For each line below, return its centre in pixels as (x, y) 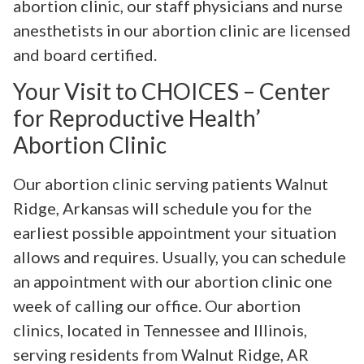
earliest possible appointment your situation (175, 233)
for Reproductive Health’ (137, 118)
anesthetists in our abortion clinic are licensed (182, 30)
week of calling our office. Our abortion (157, 306)
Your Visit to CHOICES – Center (171, 91)
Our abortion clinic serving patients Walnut (171, 184)
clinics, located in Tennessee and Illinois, (160, 330)
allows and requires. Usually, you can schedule (180, 257)
